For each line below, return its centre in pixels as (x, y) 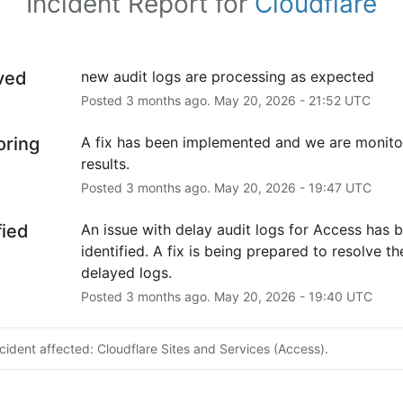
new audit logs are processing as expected (227, 76)
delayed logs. (126, 272)
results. (105, 163)
